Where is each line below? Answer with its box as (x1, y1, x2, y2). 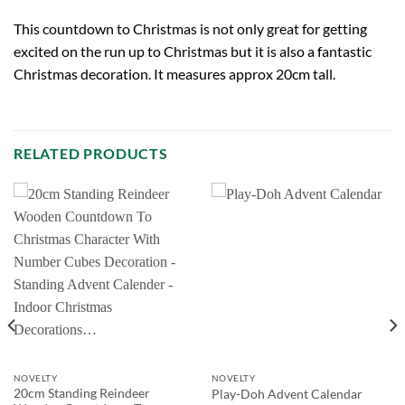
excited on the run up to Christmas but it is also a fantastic (14, 42, 372, 60)
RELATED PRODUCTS (14, 145, 168, 163)
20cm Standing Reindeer (13, 385, 150, 400)
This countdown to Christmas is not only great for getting (14, 19, 367, 37)
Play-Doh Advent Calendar (211, 386, 363, 401)
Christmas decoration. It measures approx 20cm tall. (14, 64, 335, 82)
